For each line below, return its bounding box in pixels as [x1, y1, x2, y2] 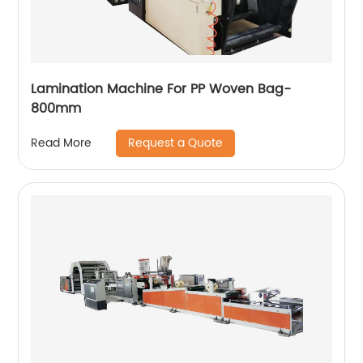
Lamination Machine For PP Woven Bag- [31, 78, 292, 100]
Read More [31, 134, 92, 153]
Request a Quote [128, 133, 224, 152]
